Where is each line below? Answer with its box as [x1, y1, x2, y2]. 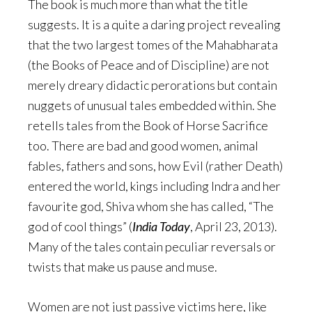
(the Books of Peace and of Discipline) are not [28, 57, 270, 73]
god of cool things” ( [28, 219, 132, 235]
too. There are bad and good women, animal [28, 138, 258, 154]
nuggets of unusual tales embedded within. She [28, 97, 276, 114]
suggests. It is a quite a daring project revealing [28, 17, 281, 33]
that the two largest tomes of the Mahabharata [28, 37, 278, 53]
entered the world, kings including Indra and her [28, 178, 281, 194]
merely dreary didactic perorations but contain [28, 77, 277, 93]
